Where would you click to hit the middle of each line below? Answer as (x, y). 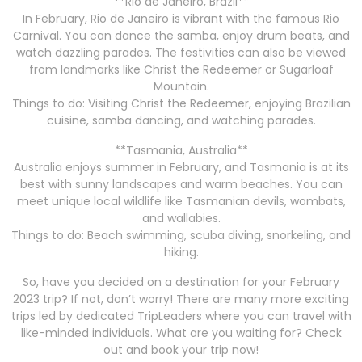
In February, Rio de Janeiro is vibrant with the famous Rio (181, 19)
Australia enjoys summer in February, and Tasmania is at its (181, 168)
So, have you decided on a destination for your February (181, 282)
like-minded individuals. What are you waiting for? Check (181, 333)
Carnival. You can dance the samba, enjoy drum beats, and (181, 36)
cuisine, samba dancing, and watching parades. (181, 121)
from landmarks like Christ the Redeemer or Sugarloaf (181, 70)
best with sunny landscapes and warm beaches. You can (181, 185)
